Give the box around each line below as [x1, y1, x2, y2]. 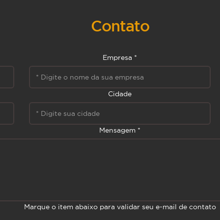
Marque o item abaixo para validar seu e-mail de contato [24, 203, 216, 211]
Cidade [108, 90, 132, 98]
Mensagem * [99, 126, 140, 135]
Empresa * [103, 54, 137, 62]
